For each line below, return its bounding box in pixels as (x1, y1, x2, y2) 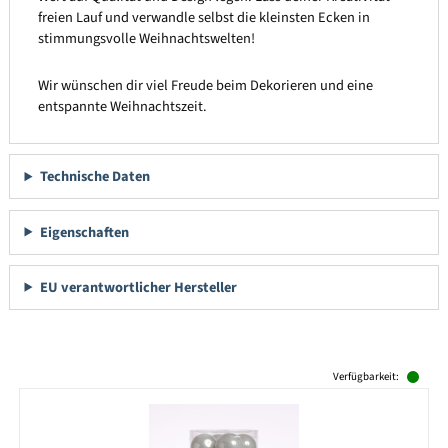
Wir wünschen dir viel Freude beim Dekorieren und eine (37, 74, 373, 96)
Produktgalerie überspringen (18, 365, 192, 387)
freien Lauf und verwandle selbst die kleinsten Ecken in (37, 6, 370, 28)
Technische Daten (39, 166, 150, 188)
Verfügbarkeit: (333, 369, 399, 385)
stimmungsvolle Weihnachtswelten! (37, 27, 255, 49)
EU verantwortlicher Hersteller (39, 276, 237, 298)
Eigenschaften (39, 221, 129, 243)
